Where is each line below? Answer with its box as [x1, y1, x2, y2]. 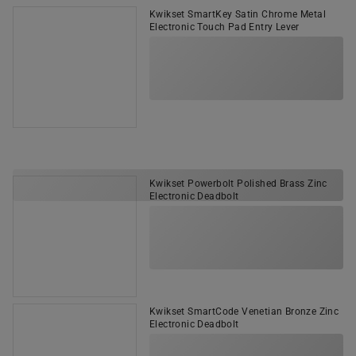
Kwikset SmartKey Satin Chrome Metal [149, 9, 326, 20]
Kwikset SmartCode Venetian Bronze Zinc [149, 306, 339, 317]
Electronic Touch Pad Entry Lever [149, 21, 300, 33]
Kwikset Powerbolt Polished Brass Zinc [149, 178, 327, 189]
